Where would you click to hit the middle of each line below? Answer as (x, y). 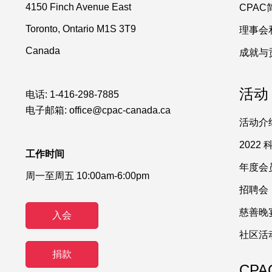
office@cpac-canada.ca (120, 110)
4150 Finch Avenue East (78, 7)
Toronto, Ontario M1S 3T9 (81, 29)
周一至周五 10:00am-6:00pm (87, 176)
